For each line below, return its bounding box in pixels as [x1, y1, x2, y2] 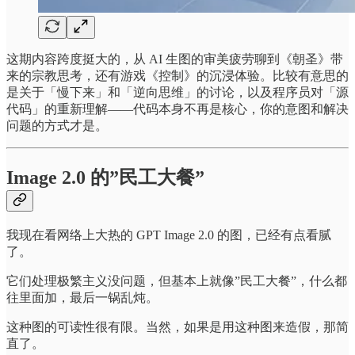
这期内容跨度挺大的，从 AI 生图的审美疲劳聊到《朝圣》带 [6, 52, 343, 66]
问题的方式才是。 [6, 118, 108, 132]
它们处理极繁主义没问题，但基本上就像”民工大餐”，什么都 [6, 273, 347, 288]
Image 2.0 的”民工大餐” [6, 166, 204, 188]
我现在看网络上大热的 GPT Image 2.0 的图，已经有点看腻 [6, 227, 331, 242]
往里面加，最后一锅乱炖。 [6, 290, 158, 304]
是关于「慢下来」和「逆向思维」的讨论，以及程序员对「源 [6, 85, 349, 99]
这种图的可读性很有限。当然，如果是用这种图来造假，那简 [6, 319, 349, 334]
